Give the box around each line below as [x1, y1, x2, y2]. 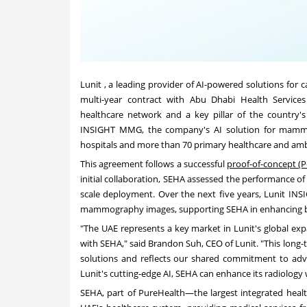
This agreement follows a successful [80, 157, 228, 170]
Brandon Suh [148, 236, 202, 249]
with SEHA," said [80, 236, 149, 249]
